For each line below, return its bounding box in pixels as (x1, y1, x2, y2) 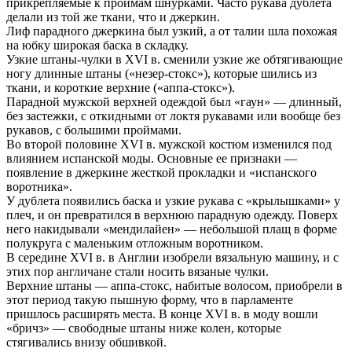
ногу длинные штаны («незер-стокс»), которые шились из (6, 67, 317, 81)
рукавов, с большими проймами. (6, 123, 181, 137)
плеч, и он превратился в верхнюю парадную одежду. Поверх (6, 208, 338, 222)
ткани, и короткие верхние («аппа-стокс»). (6, 81, 235, 95)
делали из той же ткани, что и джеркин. (6, 10, 220, 24)
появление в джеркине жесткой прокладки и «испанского (6, 166, 317, 180)
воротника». (6, 180, 72, 194)
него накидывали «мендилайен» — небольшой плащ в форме (6, 222, 337, 236)
